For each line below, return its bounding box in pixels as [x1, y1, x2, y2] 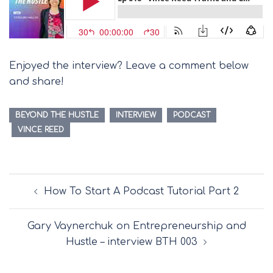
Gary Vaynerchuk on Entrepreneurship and [27, 221, 246, 232]
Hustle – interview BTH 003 [66, 236, 197, 248]
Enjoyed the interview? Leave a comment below [9, 60, 249, 72]
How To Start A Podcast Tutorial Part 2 [44, 186, 239, 197]
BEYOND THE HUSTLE [15, 111, 99, 120]
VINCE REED [18, 126, 64, 135]
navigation [9, 188, 71, 210]
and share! [9, 76, 64, 88]
